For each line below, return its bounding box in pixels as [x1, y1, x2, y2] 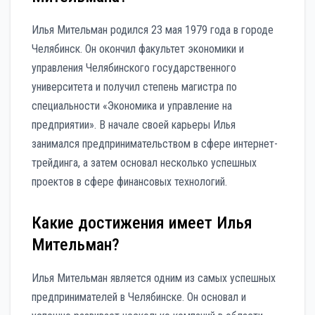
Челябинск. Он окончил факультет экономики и [32, 42, 244, 56]
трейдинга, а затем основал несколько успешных [32, 156, 257, 170]
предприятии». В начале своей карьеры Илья [32, 118, 236, 132]
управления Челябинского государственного [32, 61, 236, 75]
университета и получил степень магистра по [32, 80, 237, 94]
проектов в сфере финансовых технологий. [32, 175, 227, 189]
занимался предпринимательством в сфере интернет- [32, 137, 278, 151]
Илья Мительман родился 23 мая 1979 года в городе [32, 23, 274, 37]
